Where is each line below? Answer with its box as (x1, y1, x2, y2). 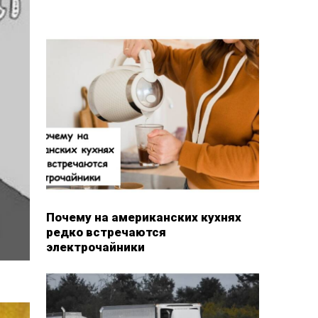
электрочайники (45, 239, 145, 254)
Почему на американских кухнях (45, 209, 241, 224)
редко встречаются (45, 224, 166, 239)
